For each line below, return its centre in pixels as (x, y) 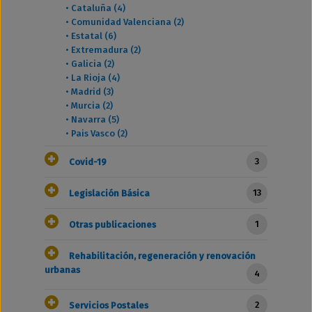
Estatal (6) (94, 36)
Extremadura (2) (106, 50)
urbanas (62, 270)
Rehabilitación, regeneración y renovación (162, 256)
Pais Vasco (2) (99, 133)
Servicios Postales (109, 305)
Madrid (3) (92, 92)
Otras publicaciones (112, 225)
